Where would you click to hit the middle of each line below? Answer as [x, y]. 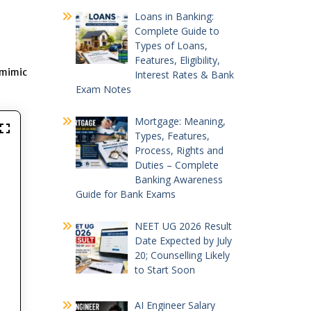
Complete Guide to [177, 31]
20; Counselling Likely [182, 255]
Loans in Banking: [174, 16]
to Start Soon [165, 269]
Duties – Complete [177, 165]
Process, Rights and [179, 150]
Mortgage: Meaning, [180, 121]
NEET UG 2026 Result [183, 226]
